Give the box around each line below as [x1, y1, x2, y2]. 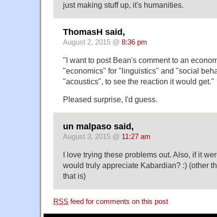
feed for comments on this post [68, 198, 168, 206]
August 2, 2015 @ [63, 38, 122, 46]
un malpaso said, [63, 122, 134, 132]
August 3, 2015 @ [63, 133, 122, 141]
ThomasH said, [63, 27, 125, 37]
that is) [63, 171, 86, 181]
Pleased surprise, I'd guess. [63, 94, 157, 104]
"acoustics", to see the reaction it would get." [63, 77, 214, 86]
